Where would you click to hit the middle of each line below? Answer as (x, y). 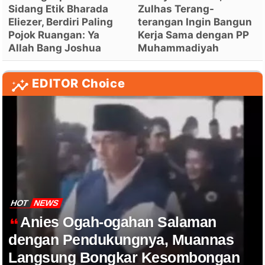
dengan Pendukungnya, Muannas (121, 240)
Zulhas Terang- (176, 9)
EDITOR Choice (79, 84)
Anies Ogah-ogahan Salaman (118, 222)
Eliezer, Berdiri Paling (61, 22)
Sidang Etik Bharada (59, 9)
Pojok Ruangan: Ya (54, 35)
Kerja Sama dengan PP (194, 35)
